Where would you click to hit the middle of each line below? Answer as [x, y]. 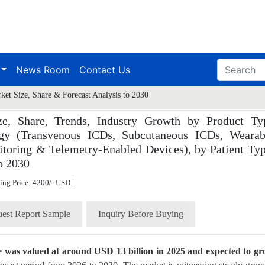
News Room [43, 70]
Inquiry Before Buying [141, 214]
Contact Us [105, 70]
